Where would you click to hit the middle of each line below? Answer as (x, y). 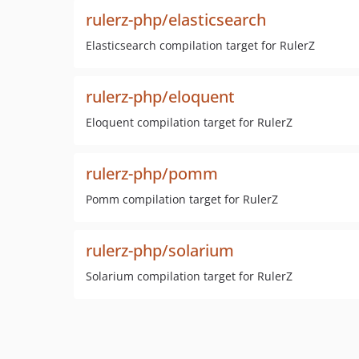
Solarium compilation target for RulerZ (189, 276)
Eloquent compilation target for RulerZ (189, 122)
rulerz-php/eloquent (160, 97)
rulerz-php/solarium (160, 250)
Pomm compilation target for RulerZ (182, 199)
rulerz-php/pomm (152, 173)
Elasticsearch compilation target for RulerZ (200, 45)
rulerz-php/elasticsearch (176, 20)
